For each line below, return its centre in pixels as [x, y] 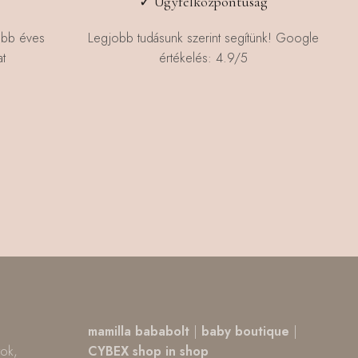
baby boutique [244, 332]
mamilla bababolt [139, 332]
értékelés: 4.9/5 [204, 58]
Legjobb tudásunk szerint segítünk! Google [204, 38]
